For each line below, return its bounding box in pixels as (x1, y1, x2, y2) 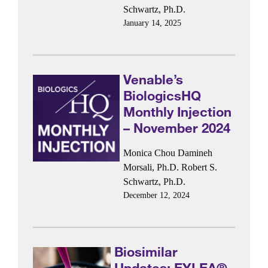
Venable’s (123, 71, 183, 88)
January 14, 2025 (123, 19, 181, 28)
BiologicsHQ (123, 87, 201, 104)
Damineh (177, 147, 212, 158)
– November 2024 (123, 120, 230, 136)
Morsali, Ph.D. (123, 162, 179, 172)
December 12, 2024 (123, 190, 190, 200)
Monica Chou (123, 147, 175, 158)
